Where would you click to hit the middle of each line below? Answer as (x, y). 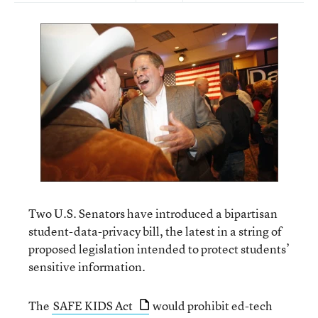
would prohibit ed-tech (213, 306)
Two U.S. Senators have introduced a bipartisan (153, 213)
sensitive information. (87, 267)
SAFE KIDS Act (94, 306)
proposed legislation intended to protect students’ (159, 249)
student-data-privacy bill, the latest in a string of (155, 231)
